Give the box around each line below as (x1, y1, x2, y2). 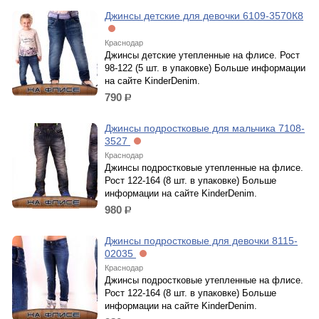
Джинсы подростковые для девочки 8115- (105, 235, 298, 246)
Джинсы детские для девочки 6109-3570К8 (105, 10, 303, 21)
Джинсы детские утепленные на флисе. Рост (105, 50, 300, 61)
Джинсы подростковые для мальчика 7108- (105, 122, 305, 134)
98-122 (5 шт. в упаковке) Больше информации (105, 63, 305, 73)
